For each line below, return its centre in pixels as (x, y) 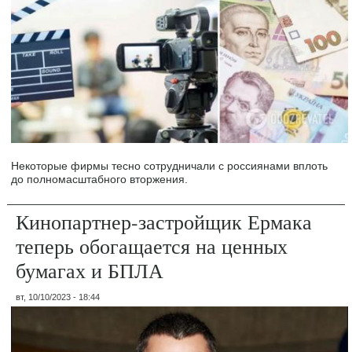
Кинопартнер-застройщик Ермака (164, 222)
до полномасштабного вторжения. (100, 180)
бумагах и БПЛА (90, 271)
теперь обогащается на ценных (152, 246)
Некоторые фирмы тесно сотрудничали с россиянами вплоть (170, 166)
